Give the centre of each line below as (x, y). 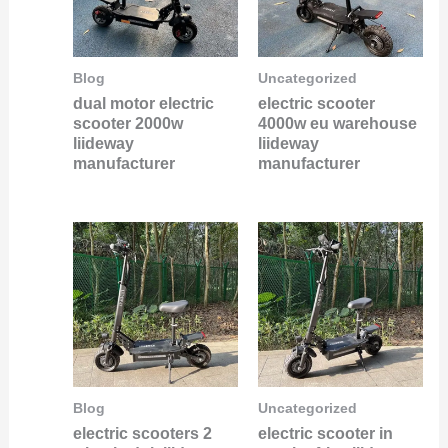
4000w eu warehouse (337, 123)
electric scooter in (325, 433)
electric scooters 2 (142, 433)
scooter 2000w (127, 123)
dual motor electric (143, 103)
